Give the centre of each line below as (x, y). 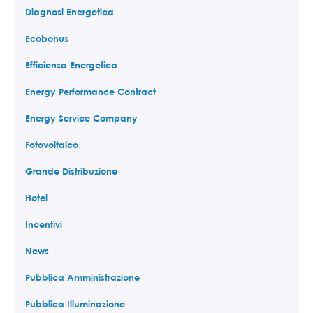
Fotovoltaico (52, 144)
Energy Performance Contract (90, 91)
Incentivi (44, 224)
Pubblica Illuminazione (75, 304)
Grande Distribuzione (71, 171)
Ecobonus (47, 38)
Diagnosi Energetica (70, 12)
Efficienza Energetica (71, 65)
